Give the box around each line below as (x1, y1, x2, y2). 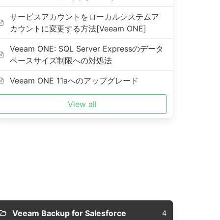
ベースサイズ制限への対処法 (10, 55, 112, 65)
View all (68, 99, 97, 109)
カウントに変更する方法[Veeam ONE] (10, 24, 147, 33)
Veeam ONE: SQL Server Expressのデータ (10, 44, 164, 54)
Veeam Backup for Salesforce (12, 208, 126, 218)
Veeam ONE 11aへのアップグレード (10, 76, 139, 85)
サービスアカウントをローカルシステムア (10, 12, 160, 22)
